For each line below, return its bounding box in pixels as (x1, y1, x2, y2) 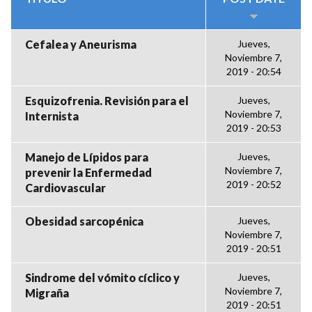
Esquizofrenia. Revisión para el (25, 93, 189, 107)
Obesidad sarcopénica (25, 214, 143, 228)
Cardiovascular (25, 180, 106, 194)
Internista (25, 109, 79, 123)
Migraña (25, 286, 69, 299)
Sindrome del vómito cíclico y (25, 270, 180, 284)
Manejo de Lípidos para (25, 150, 148, 164)
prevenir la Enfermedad (25, 165, 152, 179)
